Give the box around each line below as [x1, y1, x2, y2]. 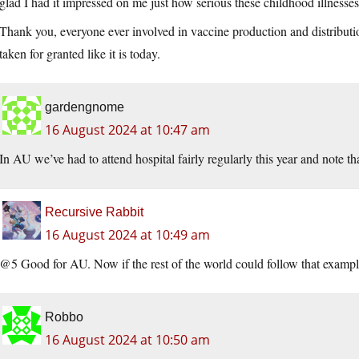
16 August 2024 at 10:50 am [45, 331, 210, 349]
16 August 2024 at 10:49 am [45, 226, 210, 244]
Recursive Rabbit [45, 205, 143, 220]
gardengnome [45, 100, 124, 115]
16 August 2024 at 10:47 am [45, 121, 210, 139]
